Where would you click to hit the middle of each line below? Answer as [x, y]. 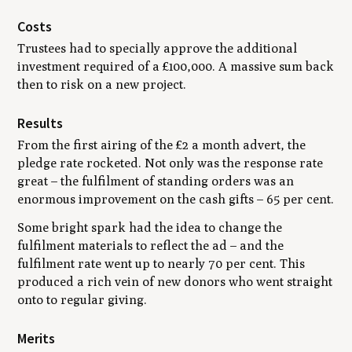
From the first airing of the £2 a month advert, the [162, 145]
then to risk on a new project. [102, 84]
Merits [37, 338]
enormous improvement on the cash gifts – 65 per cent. [176, 199]
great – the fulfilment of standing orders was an [156, 181]
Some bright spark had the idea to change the [150, 227]
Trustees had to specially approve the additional [158, 48]
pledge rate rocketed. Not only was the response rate [170, 163]
